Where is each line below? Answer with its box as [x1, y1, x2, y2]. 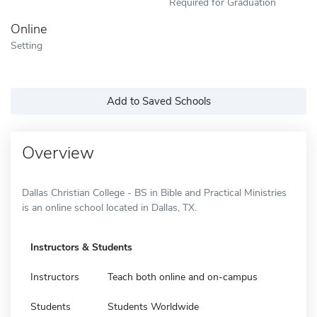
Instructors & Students [30, 240, 132, 254]
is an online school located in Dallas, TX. [22, 200, 197, 214]
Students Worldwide [108, 299, 199, 313]
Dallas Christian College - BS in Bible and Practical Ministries [22, 185, 287, 200]
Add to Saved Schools [106, 93, 211, 108]
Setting [11, 38, 42, 52]
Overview [22, 141, 94, 164]
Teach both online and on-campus [108, 270, 258, 284]
